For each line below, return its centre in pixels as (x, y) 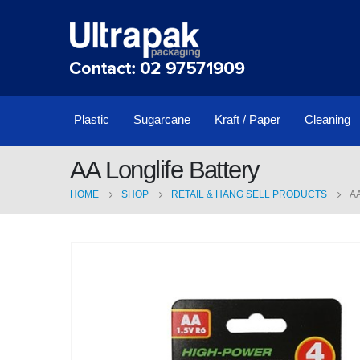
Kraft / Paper (247, 119)
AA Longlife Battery (165, 170)
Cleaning (327, 119)
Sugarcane (162, 119)
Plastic (92, 119)
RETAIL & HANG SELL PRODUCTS (249, 194)
